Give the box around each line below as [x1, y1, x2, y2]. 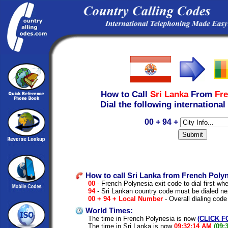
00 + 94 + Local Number [88, 194, 163, 203]
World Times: [83, 206, 133, 215]
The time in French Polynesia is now [88, 214, 197, 222]
